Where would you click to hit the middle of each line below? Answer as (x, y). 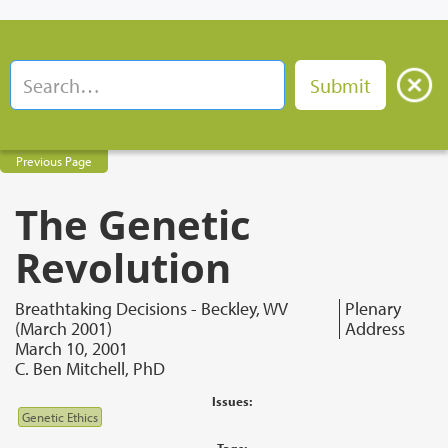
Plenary (373, 308)
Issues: (231, 401)
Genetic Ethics (60, 417)
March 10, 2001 (71, 348)
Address (375, 328)
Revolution (123, 267)
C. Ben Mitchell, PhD (90, 368)
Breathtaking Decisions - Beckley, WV (151, 308)
